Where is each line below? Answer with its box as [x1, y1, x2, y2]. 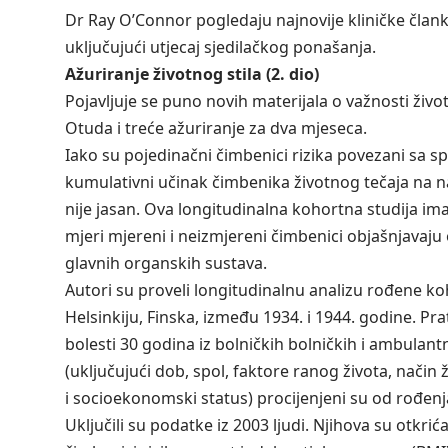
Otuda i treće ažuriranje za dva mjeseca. [64, 117, 367, 140]
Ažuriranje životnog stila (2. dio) [64, 63, 319, 86]
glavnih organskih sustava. [64, 252, 267, 275]
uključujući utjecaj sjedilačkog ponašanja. [64, 36, 376, 59]
